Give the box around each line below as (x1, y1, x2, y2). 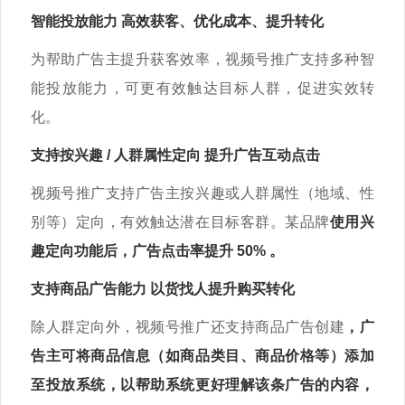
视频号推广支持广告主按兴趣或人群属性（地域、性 (31, 185, 374, 201)
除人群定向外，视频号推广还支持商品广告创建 (31, 319, 345, 334)
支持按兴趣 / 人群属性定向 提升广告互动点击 (31, 147, 320, 163)
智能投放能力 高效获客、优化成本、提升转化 (31, 14, 324, 29)
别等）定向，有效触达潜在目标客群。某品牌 (31, 214, 330, 230)
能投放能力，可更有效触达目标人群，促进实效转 (31, 80, 374, 96)
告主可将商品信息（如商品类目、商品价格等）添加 (31, 348, 374, 363)
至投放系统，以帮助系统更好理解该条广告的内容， (31, 377, 374, 392)
